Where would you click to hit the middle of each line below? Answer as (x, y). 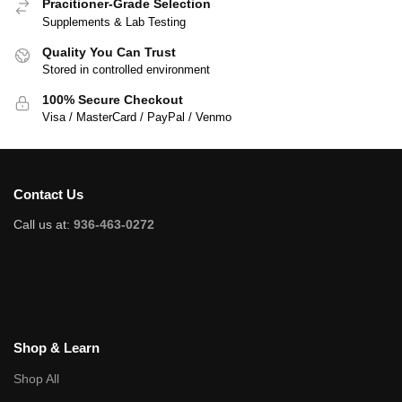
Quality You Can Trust (109, 52)
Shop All (36, 378)
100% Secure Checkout (113, 99)
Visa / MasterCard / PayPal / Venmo (137, 118)
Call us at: (44, 225)
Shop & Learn (57, 348)
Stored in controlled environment (126, 69)
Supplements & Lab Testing (114, 22)
